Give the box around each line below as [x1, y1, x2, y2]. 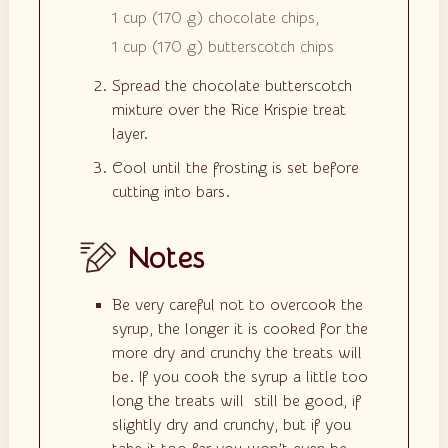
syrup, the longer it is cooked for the [111, 319, 368, 338]
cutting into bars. [111, 183, 230, 202]
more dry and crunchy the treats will [111, 343, 362, 362]
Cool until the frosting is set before [111, 159, 359, 178]
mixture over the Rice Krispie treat [111, 101, 346, 120]
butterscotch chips [202, 38, 334, 57]
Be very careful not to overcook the [111, 295, 363, 314]
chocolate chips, [202, 9, 319, 28]
